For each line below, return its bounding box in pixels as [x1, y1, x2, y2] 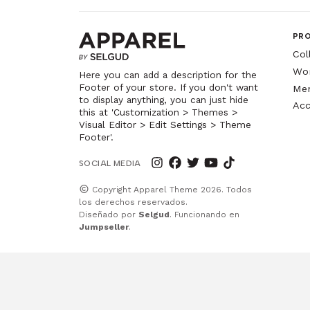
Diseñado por [79, 209, 138, 219]
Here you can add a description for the [79, 69, 257, 80]
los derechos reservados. [79, 197, 188, 207]
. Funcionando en [170, 209, 239, 219]
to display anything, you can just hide [79, 93, 248, 105]
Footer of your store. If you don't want [79, 81, 258, 93]
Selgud [138, 209, 170, 219]
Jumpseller [79, 221, 129, 232]
